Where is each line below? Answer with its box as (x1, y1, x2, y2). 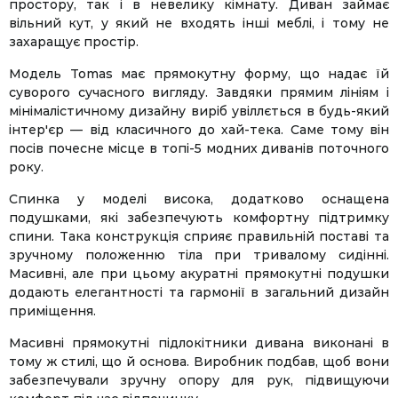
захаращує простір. (9, 34, 139, 50)
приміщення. (9, 303, 96, 319)
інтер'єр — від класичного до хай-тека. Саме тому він (9, 122, 389, 138)
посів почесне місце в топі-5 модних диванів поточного (9, 140, 389, 156)
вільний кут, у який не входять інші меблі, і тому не (9, 15, 389, 31)
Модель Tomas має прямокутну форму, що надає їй (9, 66, 389, 82)
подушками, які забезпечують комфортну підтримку (9, 210, 389, 226)
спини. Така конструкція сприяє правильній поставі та (9, 228, 389, 244)
